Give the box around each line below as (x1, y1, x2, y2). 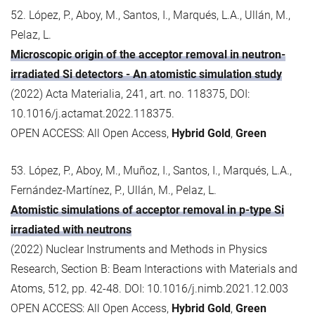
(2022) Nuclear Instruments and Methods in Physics (11, 242, 267, 256)
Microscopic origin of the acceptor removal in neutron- (11, 47, 285, 61)
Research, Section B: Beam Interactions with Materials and (11, 262, 297, 276)
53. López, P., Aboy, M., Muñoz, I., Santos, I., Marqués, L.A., (11, 163, 292, 177)
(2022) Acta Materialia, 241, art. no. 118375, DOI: (11, 86, 250, 101)
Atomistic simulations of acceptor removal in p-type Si (11, 202, 284, 217)
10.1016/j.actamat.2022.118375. (11, 106, 174, 120)
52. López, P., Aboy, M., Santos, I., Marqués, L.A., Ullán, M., (11, 8, 290, 22)
